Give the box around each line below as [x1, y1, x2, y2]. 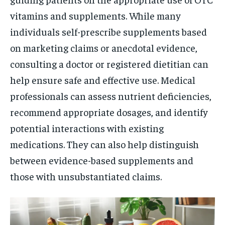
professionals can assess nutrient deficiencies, [10, 89, 211, 102]
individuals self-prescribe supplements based [10, 25, 207, 38]
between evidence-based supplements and [10, 153, 193, 166]
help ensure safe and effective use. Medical [10, 73, 195, 86]
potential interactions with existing [10, 121, 164, 134]
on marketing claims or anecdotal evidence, [10, 41, 197, 54]
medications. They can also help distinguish [10, 137, 199, 150]
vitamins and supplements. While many [10, 9, 181, 22]
